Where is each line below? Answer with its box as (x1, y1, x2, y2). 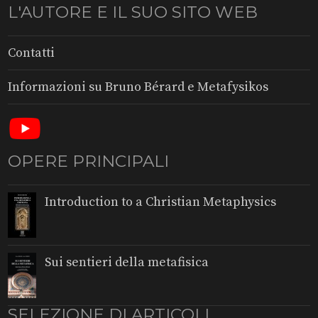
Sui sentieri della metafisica (45, 254, 209, 270)
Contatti (8, 45, 55, 61)
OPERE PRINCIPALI (8, 151, 170, 171)
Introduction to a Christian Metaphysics (45, 194, 277, 210)
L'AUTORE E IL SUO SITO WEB (8, 2, 258, 22)
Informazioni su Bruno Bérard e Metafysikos (8, 79, 269, 95)
